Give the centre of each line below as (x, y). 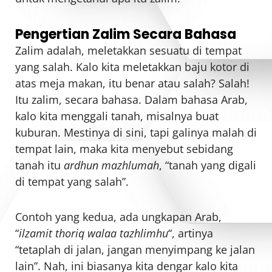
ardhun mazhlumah (111, 165)
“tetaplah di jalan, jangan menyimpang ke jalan (135, 250)
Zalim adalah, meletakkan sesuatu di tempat (128, 50)
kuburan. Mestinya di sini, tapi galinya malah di (136, 132)
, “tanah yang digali (208, 165)
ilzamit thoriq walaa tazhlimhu (93, 233)
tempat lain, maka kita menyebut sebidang (124, 148)
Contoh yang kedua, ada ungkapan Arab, (118, 217)
